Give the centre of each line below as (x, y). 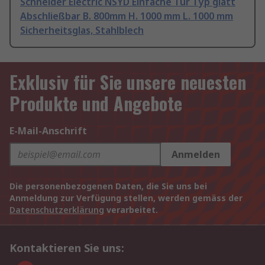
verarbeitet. (131, 210)
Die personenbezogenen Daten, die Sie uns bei (108, 186)
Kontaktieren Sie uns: (67, 248)
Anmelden (196, 155)
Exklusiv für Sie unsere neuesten (128, 82)
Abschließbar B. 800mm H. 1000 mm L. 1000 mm (127, 16)
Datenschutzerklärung (57, 210)
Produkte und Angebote (96, 104)
